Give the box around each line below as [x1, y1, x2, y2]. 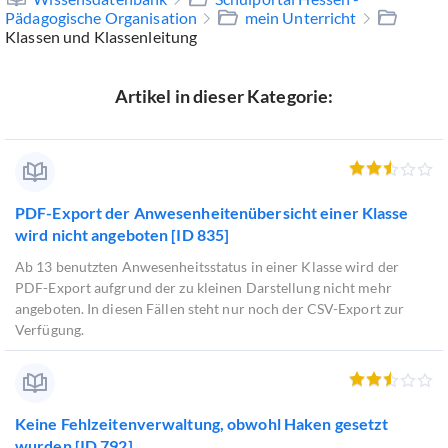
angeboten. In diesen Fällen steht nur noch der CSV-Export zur [15, 300, 405, 318]
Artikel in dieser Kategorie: [114, 85, 334, 108]
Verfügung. [15, 321, 97, 339]
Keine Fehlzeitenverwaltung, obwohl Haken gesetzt [15, 414, 389, 434]
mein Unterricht [244, 8, 357, 28]
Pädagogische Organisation [5, 8, 198, 28]
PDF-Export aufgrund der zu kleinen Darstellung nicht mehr [15, 279, 392, 297]
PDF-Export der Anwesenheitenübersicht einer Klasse [15, 203, 409, 223]
